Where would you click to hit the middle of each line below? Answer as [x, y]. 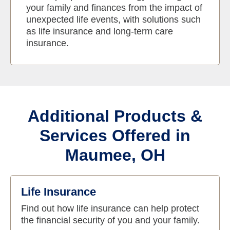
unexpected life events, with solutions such [113, 20]
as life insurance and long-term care [100, 32]
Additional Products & [115, 116]
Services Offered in [115, 136]
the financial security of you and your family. [110, 221]
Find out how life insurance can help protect [110, 209]
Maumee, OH [115, 155]
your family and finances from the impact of [114, 8]
